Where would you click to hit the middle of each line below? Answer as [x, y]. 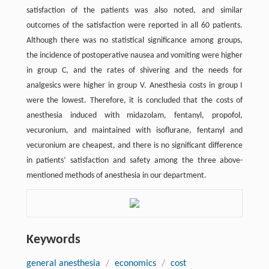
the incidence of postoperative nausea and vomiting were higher [134, 55]
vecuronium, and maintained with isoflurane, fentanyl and [134, 130]
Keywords [53, 240]
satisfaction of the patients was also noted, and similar [134, 10]
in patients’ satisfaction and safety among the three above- [134, 160]
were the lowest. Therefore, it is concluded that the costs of [134, 100]
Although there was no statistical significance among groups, [134, 40]
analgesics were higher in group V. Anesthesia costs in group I [134, 85]
